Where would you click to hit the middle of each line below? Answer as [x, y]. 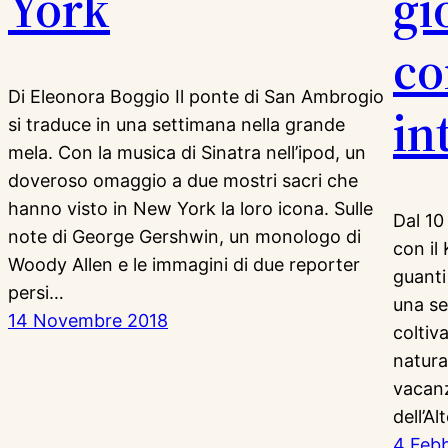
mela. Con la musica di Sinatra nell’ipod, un [187, 152]
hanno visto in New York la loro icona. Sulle [190, 208]
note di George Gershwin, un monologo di [184, 236]
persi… [36, 292]
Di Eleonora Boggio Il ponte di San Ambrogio [196, 96]
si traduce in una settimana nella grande [176, 124]
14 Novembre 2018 [88, 320]
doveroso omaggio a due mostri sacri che [183, 180]
